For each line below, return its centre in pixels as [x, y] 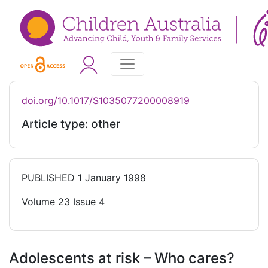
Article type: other [71, 124]
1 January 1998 [110, 178]
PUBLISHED [48, 178]
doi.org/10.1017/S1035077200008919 [106, 101]
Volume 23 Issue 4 [63, 202]
